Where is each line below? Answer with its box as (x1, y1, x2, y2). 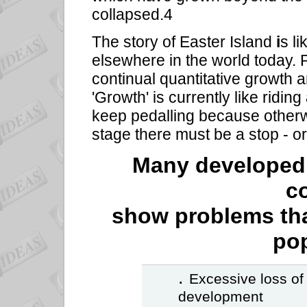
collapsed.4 (91, 5, 173, 24)
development (177, 288, 263, 305)
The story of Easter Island (91, 33, 276, 51)
